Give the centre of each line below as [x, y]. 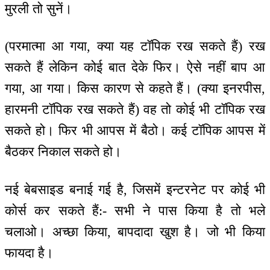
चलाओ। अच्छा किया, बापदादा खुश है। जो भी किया [135, 231]
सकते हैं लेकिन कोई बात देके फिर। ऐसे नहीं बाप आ [135, 67]
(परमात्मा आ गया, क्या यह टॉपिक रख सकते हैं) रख [135, 46]
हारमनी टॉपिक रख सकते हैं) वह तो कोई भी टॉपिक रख [135, 110]
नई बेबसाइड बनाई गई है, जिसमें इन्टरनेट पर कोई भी [135, 189]
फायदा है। [29, 253]
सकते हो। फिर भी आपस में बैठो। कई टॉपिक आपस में [135, 131]
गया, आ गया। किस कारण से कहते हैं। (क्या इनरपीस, [135, 89]
